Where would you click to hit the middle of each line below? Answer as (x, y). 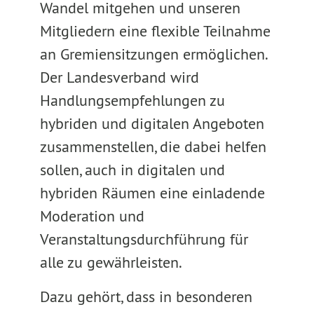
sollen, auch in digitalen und (132, 170)
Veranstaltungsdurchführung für (144, 239)
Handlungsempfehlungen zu (132, 100)
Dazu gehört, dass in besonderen (146, 296)
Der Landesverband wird (119, 77)
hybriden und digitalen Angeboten (152, 123)
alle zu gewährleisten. (111, 262)
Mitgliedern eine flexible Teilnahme (155, 31)
